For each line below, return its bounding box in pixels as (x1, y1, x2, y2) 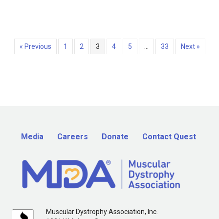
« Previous (19, 43, 51, 51)
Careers (57, 132, 88, 142)
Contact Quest (142, 132, 196, 142)
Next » (180, 43, 200, 51)
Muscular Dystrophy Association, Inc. (46, 207, 158, 216)
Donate (102, 132, 129, 142)
